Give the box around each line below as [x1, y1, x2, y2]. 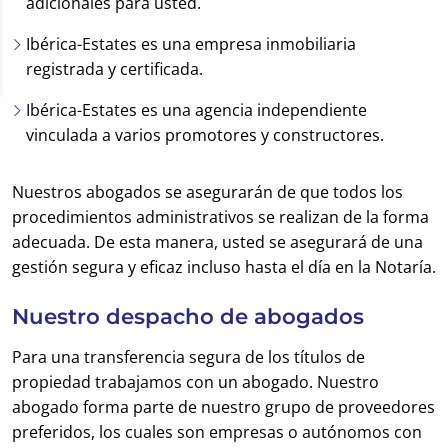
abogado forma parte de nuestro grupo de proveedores [12, 396, 435, 418]
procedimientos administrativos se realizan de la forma [12, 206, 429, 228]
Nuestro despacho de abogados [12, 303, 364, 329]
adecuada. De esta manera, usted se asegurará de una [12, 231, 423, 253]
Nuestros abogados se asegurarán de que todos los [12, 181, 403, 203]
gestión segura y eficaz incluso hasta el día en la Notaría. [12, 256, 436, 278]
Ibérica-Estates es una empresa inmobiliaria [25, 33, 356, 55]
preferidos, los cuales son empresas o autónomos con [12, 421, 422, 443]
